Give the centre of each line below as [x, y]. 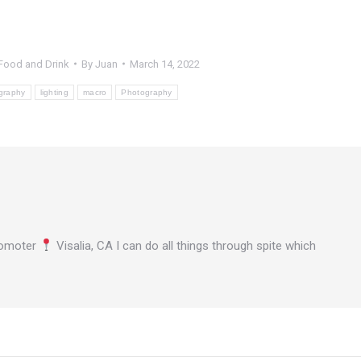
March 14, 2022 [164, 64]
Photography [147, 92]
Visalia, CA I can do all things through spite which [185, 245]
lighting [54, 92]
